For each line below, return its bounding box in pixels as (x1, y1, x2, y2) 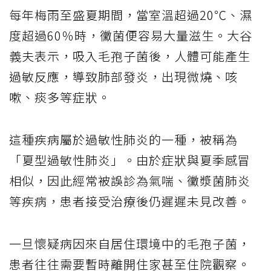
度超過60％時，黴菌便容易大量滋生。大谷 (9, 26, 252, 44)
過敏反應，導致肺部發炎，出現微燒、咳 (9, 67, 238, 85)
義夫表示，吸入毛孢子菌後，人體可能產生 (9, 47, 250, 65)
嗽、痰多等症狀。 (9, 88, 111, 106)
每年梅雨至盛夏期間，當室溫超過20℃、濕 (9, 5, 252, 24)
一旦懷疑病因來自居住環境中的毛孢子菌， (9, 234, 250, 252)
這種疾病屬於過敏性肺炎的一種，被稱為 (9, 130, 238, 148)
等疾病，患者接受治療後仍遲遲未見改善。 (9, 192, 250, 210)
